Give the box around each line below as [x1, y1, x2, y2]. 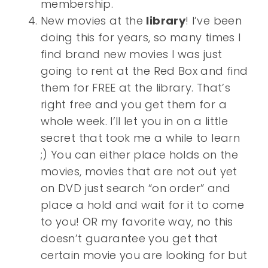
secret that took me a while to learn [41, 130, 240, 146]
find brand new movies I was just [41, 47, 223, 62]
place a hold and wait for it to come [41, 197, 244, 213]
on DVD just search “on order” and [41, 181, 230, 196]
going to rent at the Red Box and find [41, 63, 248, 79]
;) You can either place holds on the [41, 147, 238, 163]
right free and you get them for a [41, 97, 227, 112]
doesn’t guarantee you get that [41, 231, 218, 246]
